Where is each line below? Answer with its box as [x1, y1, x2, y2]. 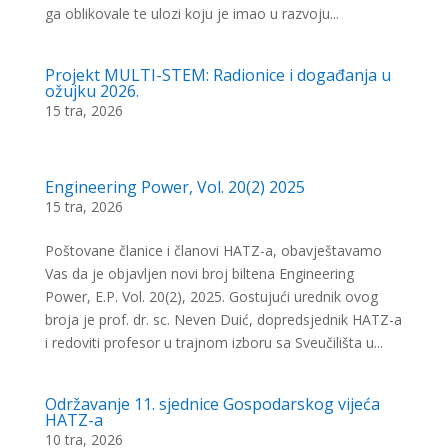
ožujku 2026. [44, 80, 139, 102]
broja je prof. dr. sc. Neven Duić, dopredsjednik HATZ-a [44, 310, 402, 329]
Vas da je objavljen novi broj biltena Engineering [44, 264, 354, 283]
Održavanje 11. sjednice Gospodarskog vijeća [44, 393, 380, 415]
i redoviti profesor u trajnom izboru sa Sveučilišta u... [44, 333, 383, 352]
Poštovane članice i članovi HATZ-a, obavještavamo [44, 241, 382, 260]
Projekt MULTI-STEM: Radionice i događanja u [44, 64, 391, 86]
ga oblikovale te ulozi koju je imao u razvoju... [44, 4, 339, 23]
